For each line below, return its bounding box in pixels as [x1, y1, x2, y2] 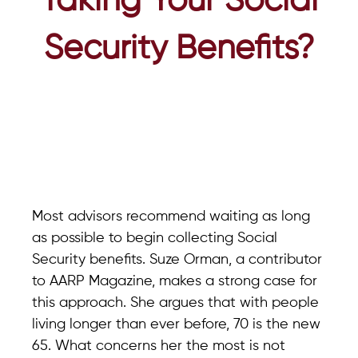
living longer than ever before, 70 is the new [32, 317, 320, 332]
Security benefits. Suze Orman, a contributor [32, 253, 322, 267]
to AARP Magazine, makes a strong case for [32, 274, 317, 288]
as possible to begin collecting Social [32, 231, 277, 245]
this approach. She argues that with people [32, 296, 319, 310]
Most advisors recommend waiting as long [32, 209, 310, 224]
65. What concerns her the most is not [32, 339, 285, 353]
